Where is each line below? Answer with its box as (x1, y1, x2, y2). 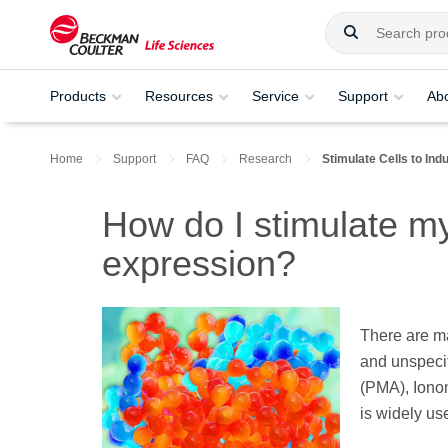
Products (50, 87, 106, 104)
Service (252, 87, 299, 104)
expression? (102, 243, 296, 285)
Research (239, 152, 292, 166)
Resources (145, 87, 213, 104)
